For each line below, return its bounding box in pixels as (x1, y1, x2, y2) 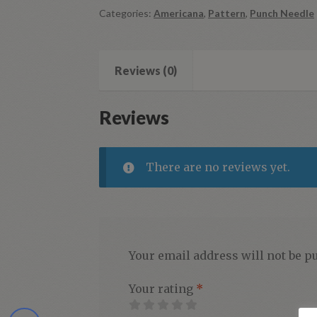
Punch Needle (250, 6, 315, 19)
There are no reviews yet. (145, 159, 290, 174)
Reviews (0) (115, 64, 178, 78)
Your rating (128, 282, 196, 296)
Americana (154, 6, 204, 19)
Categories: (99, 6, 154, 19)
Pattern (208, 6, 246, 19)
